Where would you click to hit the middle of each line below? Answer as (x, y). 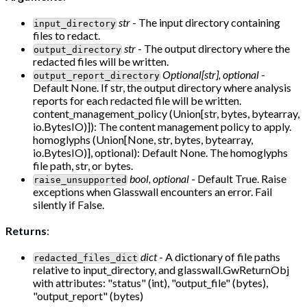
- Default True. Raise (238, 179)
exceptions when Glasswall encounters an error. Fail (152, 192)
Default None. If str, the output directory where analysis (162, 88)
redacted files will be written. (101, 62)
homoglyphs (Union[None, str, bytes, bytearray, (143, 140)
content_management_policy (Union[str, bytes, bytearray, (166, 114)
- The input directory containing (205, 23)
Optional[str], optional (211, 75)
